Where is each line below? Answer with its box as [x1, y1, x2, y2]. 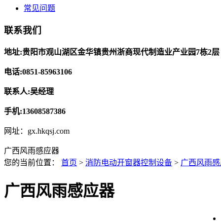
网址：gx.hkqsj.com [4, 126, 70, 135]
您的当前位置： [4, 158, 61, 167]
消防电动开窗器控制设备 [85, 158, 172, 167]
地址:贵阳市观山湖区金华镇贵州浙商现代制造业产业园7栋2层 [4, 47, 220, 56]
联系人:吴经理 [4, 87, 54, 96]
